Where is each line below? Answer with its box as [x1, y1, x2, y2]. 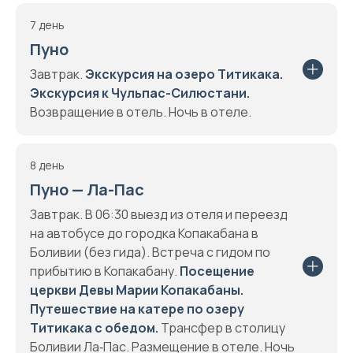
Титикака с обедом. [30, 319, 158, 336]
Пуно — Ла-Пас [30, 179, 144, 200]
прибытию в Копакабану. [30, 262, 180, 280]
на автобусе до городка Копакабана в [30, 225, 258, 242]
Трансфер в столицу [158, 319, 285, 336]
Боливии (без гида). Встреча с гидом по [30, 243, 270, 261]
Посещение [180, 262, 255, 280]
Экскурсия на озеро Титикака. [85, 65, 283, 83]
